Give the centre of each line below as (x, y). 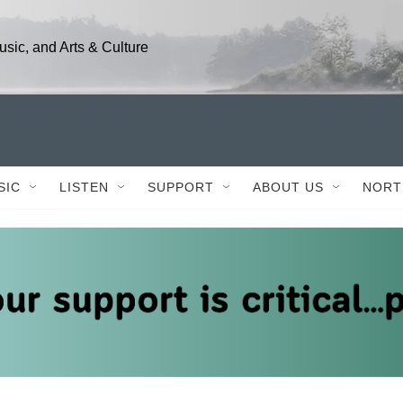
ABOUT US (288, 187)
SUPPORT (181, 187)
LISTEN (84, 187)
